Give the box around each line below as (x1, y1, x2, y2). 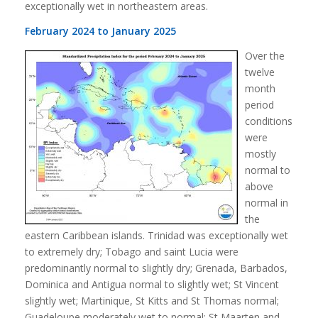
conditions (244, 114, 292, 128)
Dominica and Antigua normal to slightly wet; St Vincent (24, 277, 279, 291)
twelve (244, 65, 275, 79)
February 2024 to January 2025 (24, 24, 176, 38)
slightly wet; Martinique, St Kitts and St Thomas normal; (24, 293, 279, 307)
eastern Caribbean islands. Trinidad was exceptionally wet (24, 228, 288, 242)
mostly (244, 146, 276, 160)
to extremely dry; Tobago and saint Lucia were (24, 244, 238, 258)
